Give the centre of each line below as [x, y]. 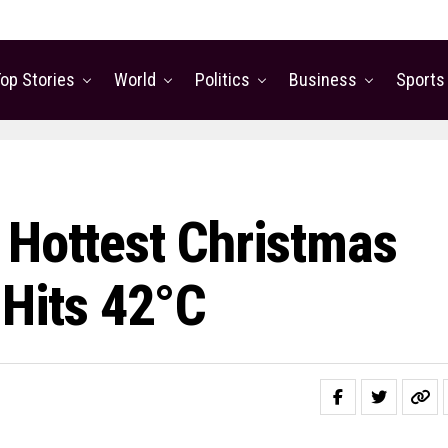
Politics [222, 79]
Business [323, 79]
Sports [420, 79]
